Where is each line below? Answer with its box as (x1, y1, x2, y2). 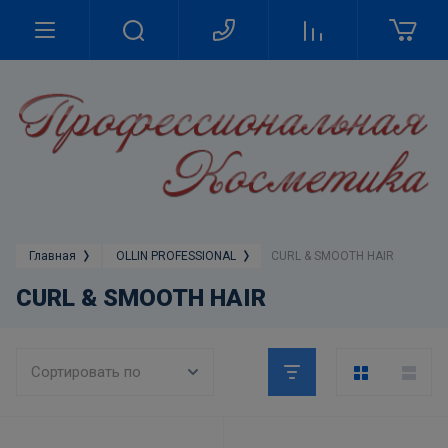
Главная (29, 248, 76, 263)
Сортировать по (31, 363, 141, 381)
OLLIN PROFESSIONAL (116, 248, 236, 263)
